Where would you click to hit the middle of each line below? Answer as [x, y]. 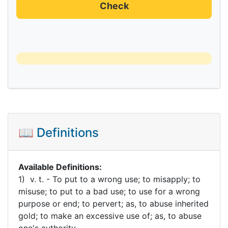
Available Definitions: [60, 167]
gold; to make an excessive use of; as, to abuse [110, 216]
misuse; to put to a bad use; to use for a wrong [109, 191]
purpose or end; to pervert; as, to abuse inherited [113, 203]
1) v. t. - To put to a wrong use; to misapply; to [109, 179]
